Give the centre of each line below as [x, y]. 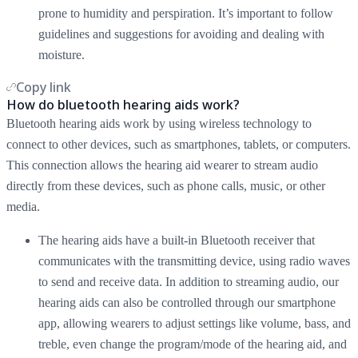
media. [25, 206]
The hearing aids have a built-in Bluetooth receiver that [177, 240]
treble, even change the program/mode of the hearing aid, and [193, 344]
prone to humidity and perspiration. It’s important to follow [186, 13]
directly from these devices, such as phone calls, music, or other [166, 185]
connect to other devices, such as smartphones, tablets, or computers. [179, 144]
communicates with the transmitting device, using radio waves [194, 261]
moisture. [62, 54]
